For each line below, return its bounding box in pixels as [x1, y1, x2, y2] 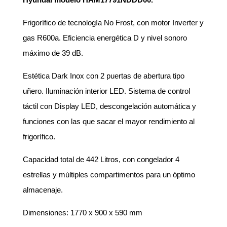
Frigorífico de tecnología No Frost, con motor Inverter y [22, 18, 204, 27]
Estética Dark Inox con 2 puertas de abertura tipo [22, 71, 184, 80]
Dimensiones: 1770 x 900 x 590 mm [22, 208, 142, 217]
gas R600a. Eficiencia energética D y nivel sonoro [22, 33, 187, 42]
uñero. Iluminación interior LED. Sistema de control [22, 87, 190, 95]
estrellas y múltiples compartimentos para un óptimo [22, 170, 195, 179]
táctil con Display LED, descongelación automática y [22, 102, 196, 110]
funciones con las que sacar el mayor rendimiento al [22, 117, 195, 126]
